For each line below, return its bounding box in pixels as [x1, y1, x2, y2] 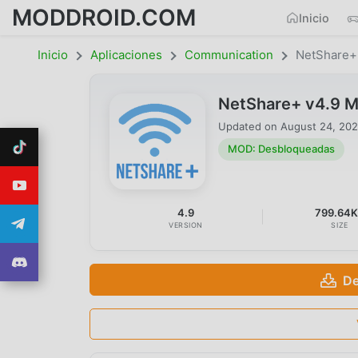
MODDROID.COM [12, 3, 196, 31]
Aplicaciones [90, 47, 162, 62]
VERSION [169, 220, 204, 229]
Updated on [218, 119, 280, 133]
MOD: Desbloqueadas [228, 142, 335, 156]
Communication [185, 47, 273, 62]
